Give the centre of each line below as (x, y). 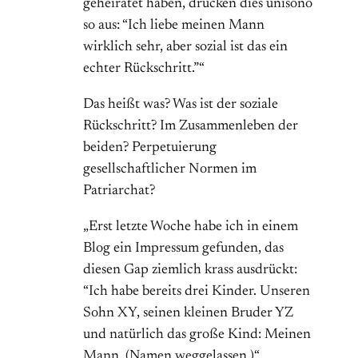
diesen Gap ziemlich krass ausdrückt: (190, 270)
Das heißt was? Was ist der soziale (181, 105)
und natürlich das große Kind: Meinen (197, 335)
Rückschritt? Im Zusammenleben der (191, 127)
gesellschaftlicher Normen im (170, 170)
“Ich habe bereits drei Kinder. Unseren (197, 292)
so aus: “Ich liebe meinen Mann (174, 26)
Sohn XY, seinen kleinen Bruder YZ (188, 314)
